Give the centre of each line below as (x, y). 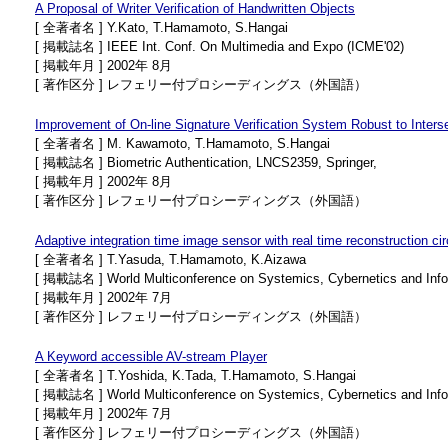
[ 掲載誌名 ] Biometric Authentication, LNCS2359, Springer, (206, 162)
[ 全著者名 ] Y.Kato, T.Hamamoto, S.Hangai (161, 27)
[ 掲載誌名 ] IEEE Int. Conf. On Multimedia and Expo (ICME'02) (219, 46)
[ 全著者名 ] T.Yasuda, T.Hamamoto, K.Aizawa (170, 259)
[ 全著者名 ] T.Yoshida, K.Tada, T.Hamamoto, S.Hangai (195, 375)
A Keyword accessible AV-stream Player (151, 356)
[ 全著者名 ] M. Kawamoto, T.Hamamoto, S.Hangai (182, 143)
